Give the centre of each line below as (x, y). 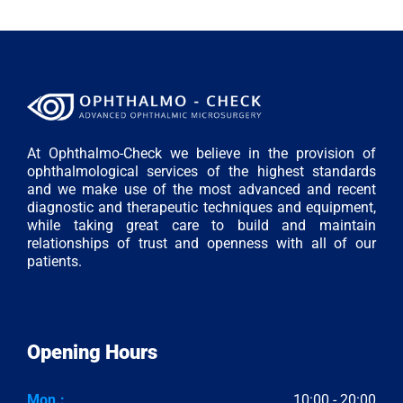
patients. (54, 262)
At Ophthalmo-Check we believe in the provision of (201, 154)
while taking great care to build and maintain (201, 226)
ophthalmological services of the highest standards (201, 172)
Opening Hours (92, 353)
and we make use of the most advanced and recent (201, 190)
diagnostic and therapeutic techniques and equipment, (201, 208)
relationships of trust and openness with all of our (201, 244)
